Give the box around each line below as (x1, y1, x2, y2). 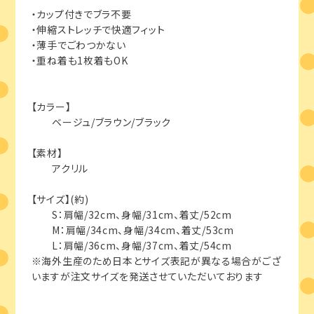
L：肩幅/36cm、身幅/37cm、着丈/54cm (31, 238, 232, 253)
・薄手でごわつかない (31, 38, 126, 53)
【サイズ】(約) (31, 192, 89, 207)
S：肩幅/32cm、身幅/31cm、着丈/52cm (31, 207, 232, 222)
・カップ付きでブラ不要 (31, 7, 132, 22)
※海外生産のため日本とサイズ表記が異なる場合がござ (31, 254, 281, 268)
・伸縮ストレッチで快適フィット (31, 22, 165, 37)
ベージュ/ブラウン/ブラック (31, 115, 171, 130)
